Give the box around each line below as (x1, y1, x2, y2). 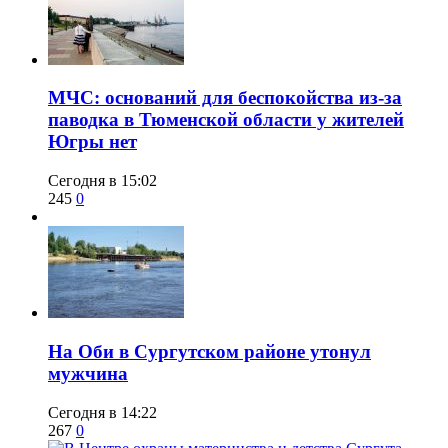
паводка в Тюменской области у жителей (48, 109, 404, 131)
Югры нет (48, 131, 137, 153)
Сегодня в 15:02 (48, 172, 157, 190)
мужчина (48, 362, 128, 384)
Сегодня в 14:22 (48, 403, 157, 421)
